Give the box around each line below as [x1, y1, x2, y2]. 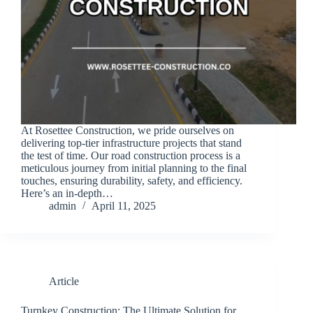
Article [49, 275, 79, 288]
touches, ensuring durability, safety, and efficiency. [21, 175, 242, 187]
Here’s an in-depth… [21, 187, 113, 200]
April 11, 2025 [92, 200, 156, 212]
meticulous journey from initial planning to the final [21, 162, 247, 175]
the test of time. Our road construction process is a [21, 150, 240, 162]
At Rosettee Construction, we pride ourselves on [21, 124, 234, 137]
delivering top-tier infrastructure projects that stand [21, 137, 242, 150]
